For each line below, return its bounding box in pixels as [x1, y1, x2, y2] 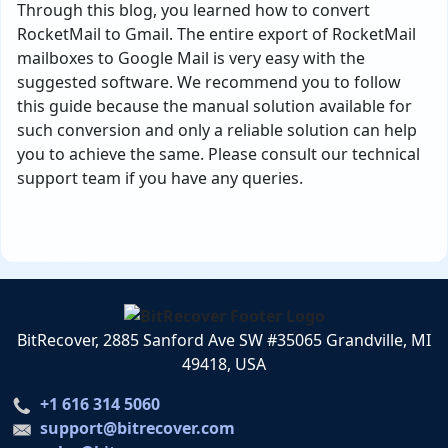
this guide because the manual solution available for [17, 94, 412, 117]
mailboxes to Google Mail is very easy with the [17, 46, 365, 69]
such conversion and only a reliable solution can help [17, 118, 417, 141]
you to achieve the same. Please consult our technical [17, 142, 420, 165]
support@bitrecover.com [40, 417, 235, 440]
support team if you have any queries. [17, 166, 303, 189]
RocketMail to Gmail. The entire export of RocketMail [17, 22, 416, 45]
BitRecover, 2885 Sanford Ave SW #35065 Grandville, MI [17, 329, 431, 352]
